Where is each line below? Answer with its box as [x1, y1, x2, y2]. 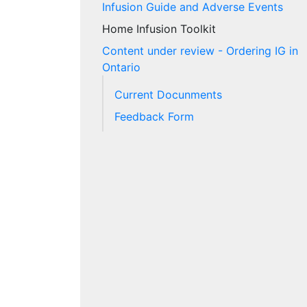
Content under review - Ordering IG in [102, 44, 298, 58]
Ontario [102, 60, 140, 75]
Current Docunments [114, 88, 222, 102]
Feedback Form [114, 110, 194, 124]
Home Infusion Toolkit [102, 22, 216, 36]
